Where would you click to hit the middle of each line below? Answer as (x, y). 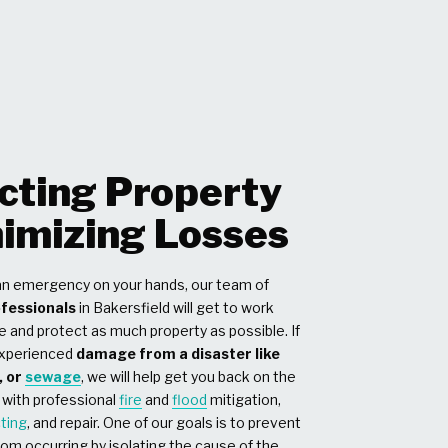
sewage (53, 376)
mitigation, (244, 399)
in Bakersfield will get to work (175, 307)
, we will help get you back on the (189, 376)
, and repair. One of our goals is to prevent (164, 422)
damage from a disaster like (178, 353)
